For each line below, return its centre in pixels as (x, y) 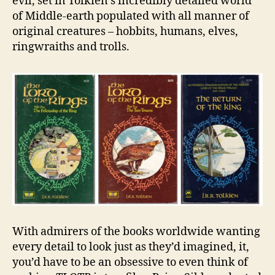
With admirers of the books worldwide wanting (136, 231)
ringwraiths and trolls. (71, 47)
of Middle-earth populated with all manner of (131, 16)
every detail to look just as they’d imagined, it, (131, 247)
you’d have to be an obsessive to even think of (130, 262)
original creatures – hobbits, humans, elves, (125, 31)
